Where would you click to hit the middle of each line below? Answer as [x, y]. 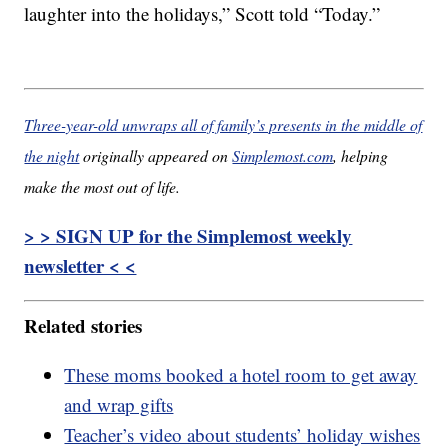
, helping [361, 155]
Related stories [83, 326]
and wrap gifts [119, 405]
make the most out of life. [102, 186]
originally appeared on [156, 155]
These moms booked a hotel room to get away [241, 375]
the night [52, 155]
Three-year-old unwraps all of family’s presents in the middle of [223, 124]
